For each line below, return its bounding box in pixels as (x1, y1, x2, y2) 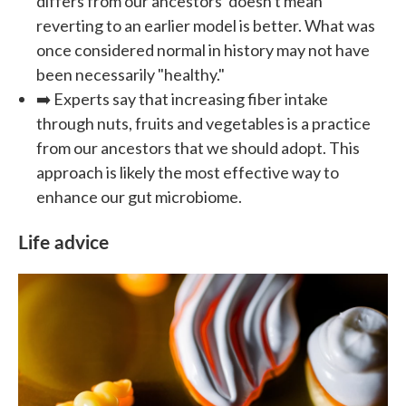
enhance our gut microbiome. (36, 186, 242, 207)
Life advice (18, 227, 109, 255)
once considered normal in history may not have (36, 39, 370, 60)
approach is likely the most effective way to (36, 161, 339, 182)
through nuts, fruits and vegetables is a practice (36, 112, 371, 133)
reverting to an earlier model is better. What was (36, 14, 375, 35)
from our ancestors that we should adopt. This (36, 137, 360, 158)
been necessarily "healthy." (36, 63, 225, 84)
